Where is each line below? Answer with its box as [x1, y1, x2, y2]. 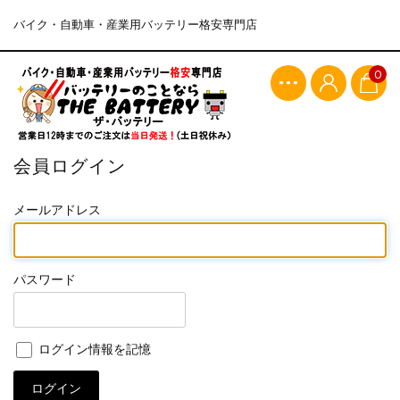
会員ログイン [12, 146, 126, 187]
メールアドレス [12, 202, 101, 217]
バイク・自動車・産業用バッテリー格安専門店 [12, 17, 257, 31]
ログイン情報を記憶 [34, 341, 151, 356]
